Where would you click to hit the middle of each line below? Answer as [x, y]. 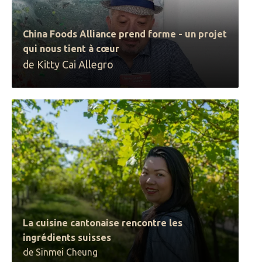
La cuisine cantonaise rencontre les [103, 223]
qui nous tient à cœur [71, 49]
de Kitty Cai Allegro [68, 64]
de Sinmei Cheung [61, 252]
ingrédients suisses [67, 237]
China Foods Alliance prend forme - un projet [125, 34]
